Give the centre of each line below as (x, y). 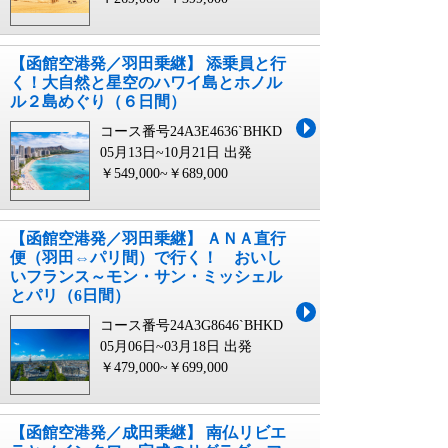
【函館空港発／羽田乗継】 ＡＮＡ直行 (148, 238)
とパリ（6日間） (70, 295)
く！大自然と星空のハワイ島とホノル (146, 82)
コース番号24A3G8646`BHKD (191, 325)
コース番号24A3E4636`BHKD (191, 131)
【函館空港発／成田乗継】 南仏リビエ (148, 432)
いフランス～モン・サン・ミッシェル (146, 276)
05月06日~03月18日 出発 (176, 346)
